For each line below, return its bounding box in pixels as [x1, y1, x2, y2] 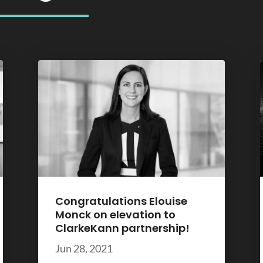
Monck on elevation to [55, 207, 176, 222]
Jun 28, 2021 [55, 242, 113, 255]
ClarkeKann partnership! [55, 221, 190, 236]
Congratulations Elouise [55, 194, 187, 209]
